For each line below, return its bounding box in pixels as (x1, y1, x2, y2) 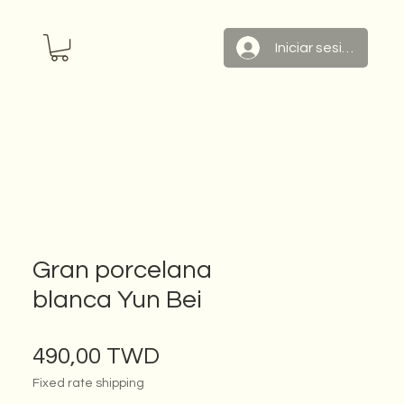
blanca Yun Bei (32, 287, 202, 313)
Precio (159, 344, 228, 367)
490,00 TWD (32, 344, 160, 368)
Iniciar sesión (274, 41, 359, 55)
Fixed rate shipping (32, 377, 144, 390)
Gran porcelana (32, 257, 212, 283)
